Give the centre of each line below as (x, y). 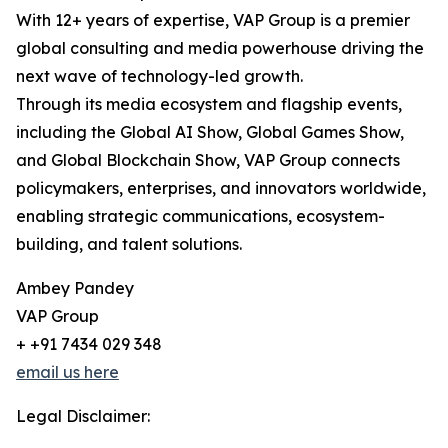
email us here (67, 372)
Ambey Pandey (75, 288)
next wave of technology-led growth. (159, 76)
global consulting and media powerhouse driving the (220, 48)
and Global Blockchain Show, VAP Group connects (208, 160)
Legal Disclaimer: (83, 416)
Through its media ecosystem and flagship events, (209, 104)
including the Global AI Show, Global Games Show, (210, 132)
